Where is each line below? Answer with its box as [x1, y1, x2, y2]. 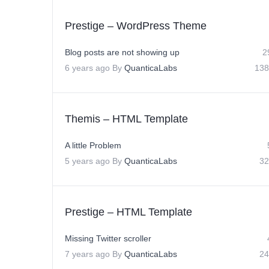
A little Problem [65, 141, 121, 150]
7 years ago [65, 249, 110, 259]
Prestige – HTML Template [65, 206, 192, 218]
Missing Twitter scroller [65, 234, 151, 243]
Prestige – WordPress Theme [65, 20, 207, 32]
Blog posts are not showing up [65, 47, 180, 57]
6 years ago [65, 63, 110, 73]
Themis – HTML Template [65, 113, 188, 125]
